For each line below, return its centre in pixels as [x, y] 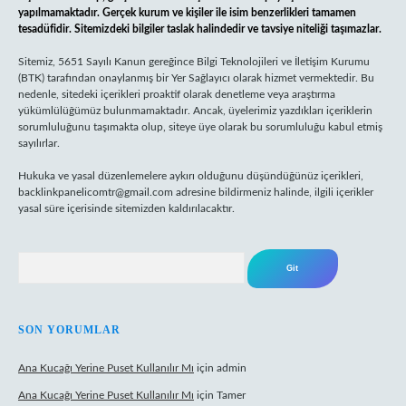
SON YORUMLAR [69, 330]
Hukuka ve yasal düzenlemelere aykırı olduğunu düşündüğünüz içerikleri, [191, 176]
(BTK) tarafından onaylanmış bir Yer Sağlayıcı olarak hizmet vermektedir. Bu [196, 78]
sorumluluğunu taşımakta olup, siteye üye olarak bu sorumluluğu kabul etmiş [200, 127]
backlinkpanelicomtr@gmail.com [96, 192]
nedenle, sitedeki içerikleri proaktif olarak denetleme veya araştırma [177, 94]
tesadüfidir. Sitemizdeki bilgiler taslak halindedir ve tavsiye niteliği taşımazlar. [200, 29]
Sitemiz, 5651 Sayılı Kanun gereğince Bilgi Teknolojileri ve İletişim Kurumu [194, 62]
